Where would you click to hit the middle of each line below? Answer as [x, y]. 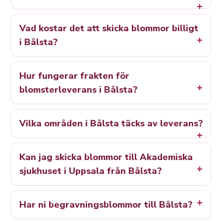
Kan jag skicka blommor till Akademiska [106, 157]
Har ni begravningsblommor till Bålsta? [106, 205]
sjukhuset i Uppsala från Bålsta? [90, 171]
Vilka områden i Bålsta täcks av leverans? [111, 124]
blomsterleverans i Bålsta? [78, 90]
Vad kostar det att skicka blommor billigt [109, 28]
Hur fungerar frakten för [74, 76]
